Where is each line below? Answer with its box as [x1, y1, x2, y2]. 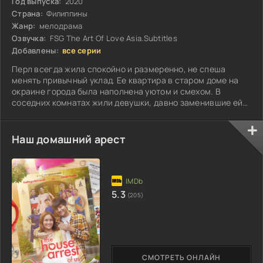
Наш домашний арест [12, 131, 126, 146]
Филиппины [44, 8, 88, 19]
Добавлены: [12, 45, 59, 56]
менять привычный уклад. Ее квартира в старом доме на [12, 74, 239, 86]
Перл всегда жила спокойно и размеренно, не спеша [12, 63, 226, 75]
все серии [62, 45, 102, 56]
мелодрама [37, 20, 83, 31]
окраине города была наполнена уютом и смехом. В [12, 85, 221, 97]
